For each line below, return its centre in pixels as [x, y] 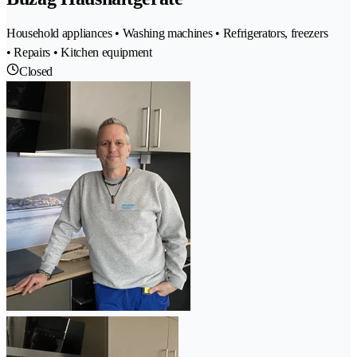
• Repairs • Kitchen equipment [79, 53]
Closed [36, 72]
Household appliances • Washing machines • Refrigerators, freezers [167, 33]
